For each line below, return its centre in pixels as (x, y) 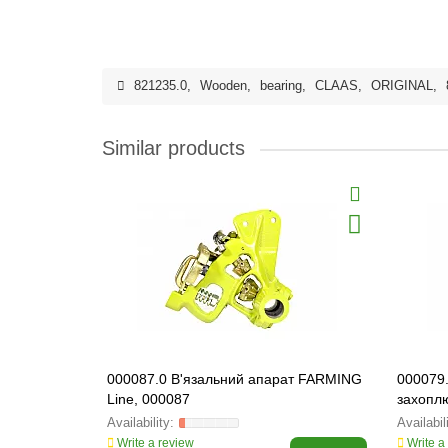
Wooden (223, 86)
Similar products (173, 148)
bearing (281, 86)
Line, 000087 (148, 399)
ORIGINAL (402, 86)
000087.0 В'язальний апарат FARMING (234, 379)
